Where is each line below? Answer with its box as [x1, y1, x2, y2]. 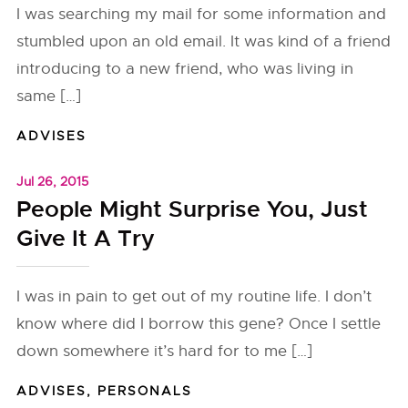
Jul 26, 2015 [16, 173, 89, 189]
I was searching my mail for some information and [16, 5, 387, 24]
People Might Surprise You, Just [16, 195, 369, 224]
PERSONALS [97, 382, 193, 399]
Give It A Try [16, 224, 156, 253]
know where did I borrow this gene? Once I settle [16, 314, 382, 333]
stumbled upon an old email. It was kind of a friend [16, 32, 392, 51]
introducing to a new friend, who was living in [16, 59, 354, 78]
